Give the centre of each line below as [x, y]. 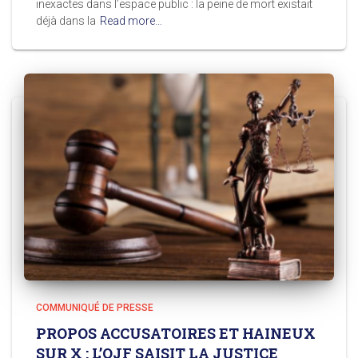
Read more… [131, 21]
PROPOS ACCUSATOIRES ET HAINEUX [176, 333]
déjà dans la [66, 21]
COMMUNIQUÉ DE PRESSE [95, 308]
